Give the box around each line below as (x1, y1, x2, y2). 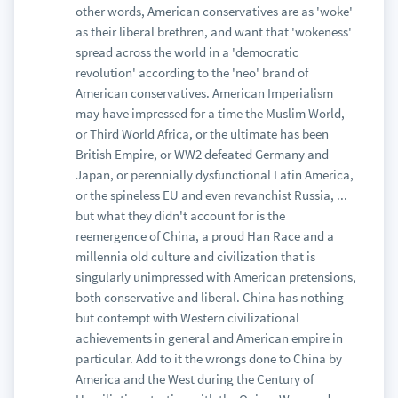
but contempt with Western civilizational (75, 309, 299, 326)
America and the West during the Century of (75, 370, 314, 387)
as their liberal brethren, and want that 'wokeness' (75, 23, 352, 40)
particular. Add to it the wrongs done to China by (75, 350, 342, 367)
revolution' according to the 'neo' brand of (75, 64, 308, 81)
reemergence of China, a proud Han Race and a (75, 227, 334, 244)
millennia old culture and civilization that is (75, 248, 315, 265)
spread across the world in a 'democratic (75, 44, 298, 60)
